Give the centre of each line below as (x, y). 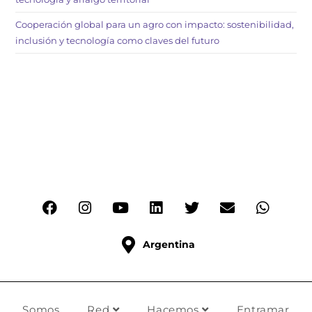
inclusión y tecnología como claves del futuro (118, 41)
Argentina (169, 245)
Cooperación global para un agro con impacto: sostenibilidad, (155, 25)
